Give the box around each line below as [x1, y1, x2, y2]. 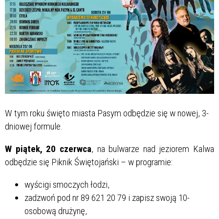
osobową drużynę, [24, 205, 87, 217]
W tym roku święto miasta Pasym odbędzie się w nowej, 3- [5, 107, 209, 119]
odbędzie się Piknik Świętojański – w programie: [5, 156, 173, 168]
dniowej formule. [5, 120, 63, 132]
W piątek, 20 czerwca [5, 143, 91, 154]
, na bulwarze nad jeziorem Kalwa [91, 143, 214, 154]
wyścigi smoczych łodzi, [24, 178, 109, 190]
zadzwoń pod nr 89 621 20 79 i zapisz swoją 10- [24, 192, 190, 203]
